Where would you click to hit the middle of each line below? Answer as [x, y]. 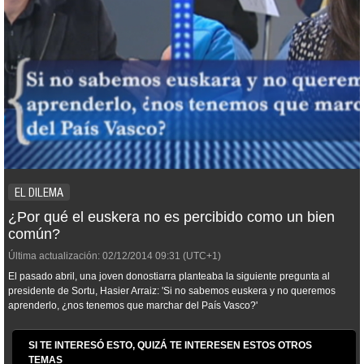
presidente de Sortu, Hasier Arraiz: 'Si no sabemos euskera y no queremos [172, 291]
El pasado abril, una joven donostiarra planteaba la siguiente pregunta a [168, 276]
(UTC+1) [201, 256]
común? [34, 234]
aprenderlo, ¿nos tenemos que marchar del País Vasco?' [133, 305]
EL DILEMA [39, 193]
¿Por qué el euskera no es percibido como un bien [171, 217]
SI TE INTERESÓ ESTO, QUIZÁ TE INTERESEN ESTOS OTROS [170, 345]
